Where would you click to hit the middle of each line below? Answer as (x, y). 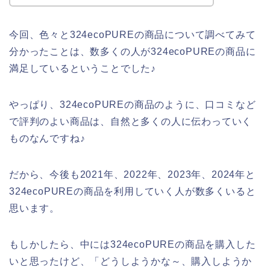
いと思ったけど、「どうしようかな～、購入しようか (131, 261)
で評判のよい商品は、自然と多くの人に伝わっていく (131, 121)
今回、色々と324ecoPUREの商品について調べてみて (133, 34)
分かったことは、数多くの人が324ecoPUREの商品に (133, 51)
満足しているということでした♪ (83, 68)
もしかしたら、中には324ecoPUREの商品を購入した (133, 244)
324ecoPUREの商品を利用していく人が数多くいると (133, 191)
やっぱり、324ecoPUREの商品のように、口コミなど (133, 104)
